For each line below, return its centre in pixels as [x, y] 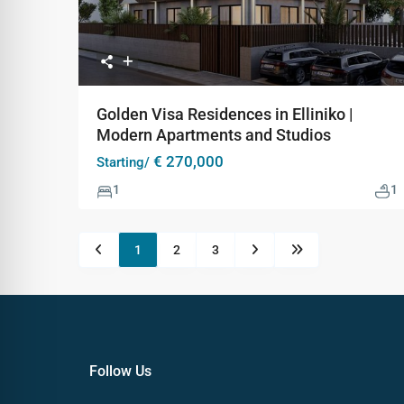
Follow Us [120, 372]
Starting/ [123, 163]
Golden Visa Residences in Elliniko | [225, 115]
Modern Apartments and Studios [214, 135]
